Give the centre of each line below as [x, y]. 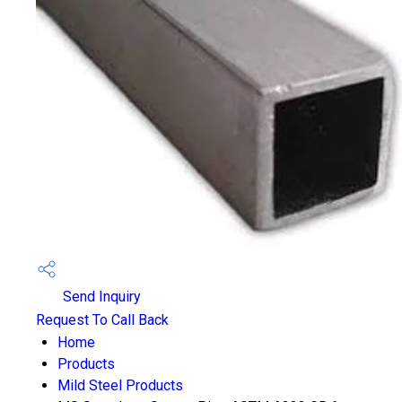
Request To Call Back [102, 320]
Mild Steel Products [120, 385]
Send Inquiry [100, 297]
